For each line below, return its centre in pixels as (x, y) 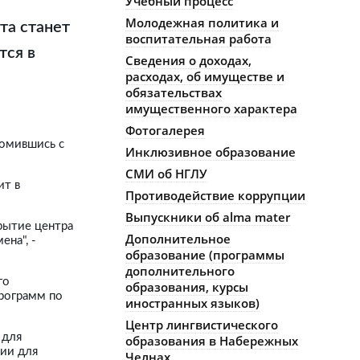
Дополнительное (178, 239)
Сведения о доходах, (188, 60)
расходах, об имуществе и (205, 76)
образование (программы (205, 255)
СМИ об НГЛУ (166, 174)
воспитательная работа (198, 39)
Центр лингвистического (202, 325)
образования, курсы (187, 287)
